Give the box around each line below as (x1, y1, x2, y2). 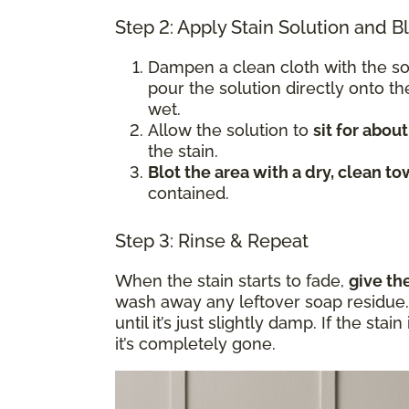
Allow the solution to (148, 120, 313, 140)
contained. (148, 183, 229, 203)
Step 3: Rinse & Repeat (115, 229, 309, 252)
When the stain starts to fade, (115, 270, 349, 290)
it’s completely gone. (115, 333, 276, 353)
